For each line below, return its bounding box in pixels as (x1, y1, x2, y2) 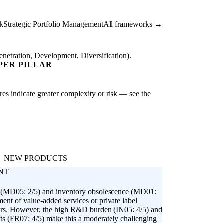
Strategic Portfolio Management (3, 20, 103, 29)
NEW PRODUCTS (3, 154, 67, 163)
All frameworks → (103, 20, 162, 29)
